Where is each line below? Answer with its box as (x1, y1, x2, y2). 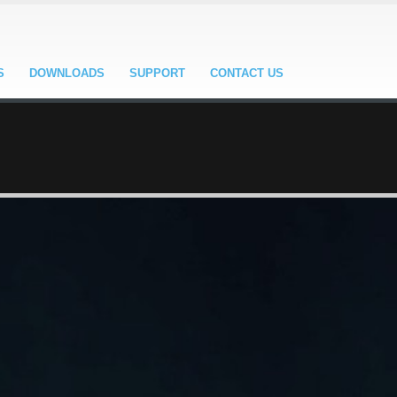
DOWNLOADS (29, 66, 105, 80)
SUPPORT (129, 66, 185, 80)
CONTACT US (210, 66, 284, 80)
